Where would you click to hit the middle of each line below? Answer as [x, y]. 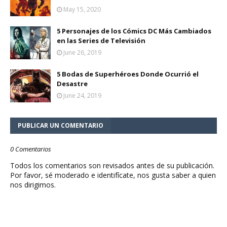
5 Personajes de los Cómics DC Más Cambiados [134, 31]
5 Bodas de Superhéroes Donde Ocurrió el [128, 74]
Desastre [72, 84]
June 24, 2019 [82, 96]
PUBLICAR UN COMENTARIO [61, 126]
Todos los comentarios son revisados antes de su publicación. [112, 166]
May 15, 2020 [82, 10]
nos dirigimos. [33, 185]
